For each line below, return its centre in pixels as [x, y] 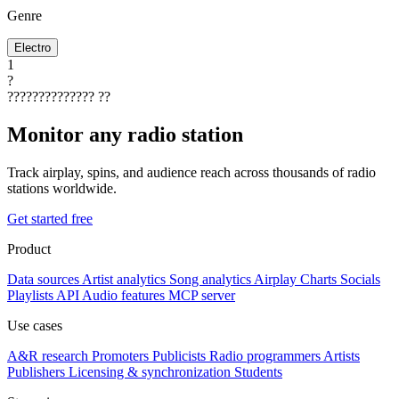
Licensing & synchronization [150, 371]
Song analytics [210, 279]
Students [258, 371]
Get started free [50, 218]
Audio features [123, 295]
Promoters [120, 355]
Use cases [35, 325]
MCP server [202, 295]
